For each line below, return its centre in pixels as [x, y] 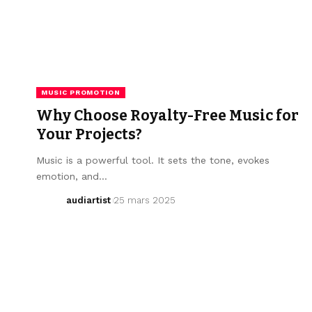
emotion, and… [72, 176]
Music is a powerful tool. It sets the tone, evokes [153, 160]
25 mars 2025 [144, 200]
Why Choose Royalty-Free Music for [167, 115]
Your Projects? [89, 134]
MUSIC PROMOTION [81, 92]
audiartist [88, 200]
